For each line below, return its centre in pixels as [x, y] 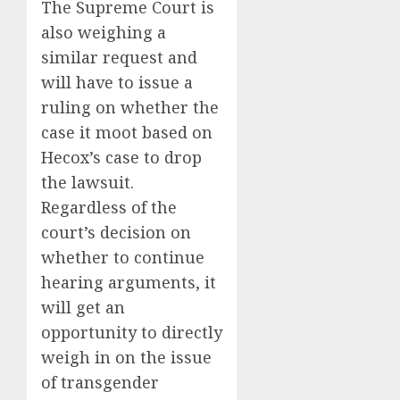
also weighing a [104, 32]
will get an [83, 307]
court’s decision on [116, 232]
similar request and [119, 57]
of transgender [100, 382]
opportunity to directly [132, 332]
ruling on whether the [130, 107]
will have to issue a [117, 82]
